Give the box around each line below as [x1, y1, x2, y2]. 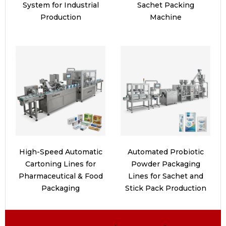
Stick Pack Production [125, 184, 206, 193]
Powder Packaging [131, 159, 200, 169]
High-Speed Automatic [19, 147, 102, 157]
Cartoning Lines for [25, 159, 96, 169]
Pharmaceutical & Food [18, 172, 103, 181]
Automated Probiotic [127, 147, 204, 157]
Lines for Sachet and [128, 172, 203, 181]
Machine [149, 13, 182, 22]
